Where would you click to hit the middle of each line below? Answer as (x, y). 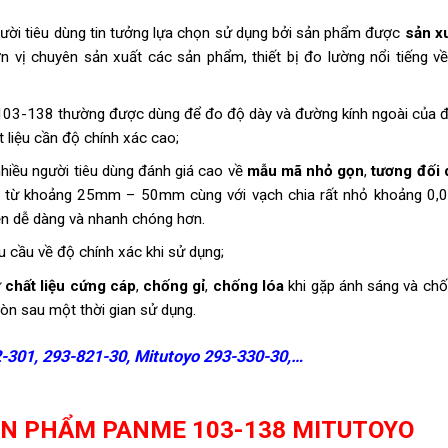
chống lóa (248, 285)
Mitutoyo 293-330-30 (211, 357)
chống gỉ (174, 285)
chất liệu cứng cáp (70, 285)
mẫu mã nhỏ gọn (305, 171)
